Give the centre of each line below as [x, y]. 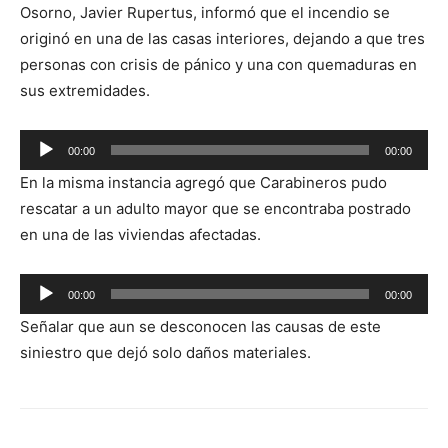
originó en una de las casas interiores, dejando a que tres [222, 38]
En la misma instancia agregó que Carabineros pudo [203, 182]
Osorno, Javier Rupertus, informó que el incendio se [205, 12]
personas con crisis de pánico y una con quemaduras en [218, 64]
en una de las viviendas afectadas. [140, 234]
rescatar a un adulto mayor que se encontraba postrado [215, 208]
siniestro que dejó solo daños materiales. [165, 352]
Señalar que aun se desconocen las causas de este [200, 326]
